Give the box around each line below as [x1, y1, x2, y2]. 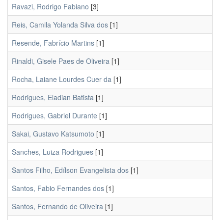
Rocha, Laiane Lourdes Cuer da [12, 74, 111, 84]
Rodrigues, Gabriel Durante [12, 110, 97, 120]
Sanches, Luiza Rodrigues [12, 147, 93, 157]
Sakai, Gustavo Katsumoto [12, 129, 94, 138]
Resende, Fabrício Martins [12, 38, 94, 48]
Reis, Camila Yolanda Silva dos [12, 20, 108, 29]
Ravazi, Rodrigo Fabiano [12, 1, 89, 11]
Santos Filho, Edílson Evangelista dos [12, 165, 129, 175]
